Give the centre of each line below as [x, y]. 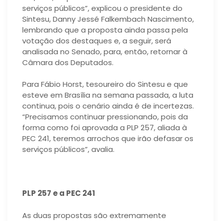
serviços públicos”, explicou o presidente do [102, 8]
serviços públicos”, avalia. [68, 149]
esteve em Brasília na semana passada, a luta [108, 95]
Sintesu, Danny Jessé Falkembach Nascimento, [108, 19]
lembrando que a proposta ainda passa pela [105, 30]
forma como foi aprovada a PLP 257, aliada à [105, 128]
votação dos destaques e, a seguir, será [97, 40]
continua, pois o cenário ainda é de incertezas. [108, 106]
